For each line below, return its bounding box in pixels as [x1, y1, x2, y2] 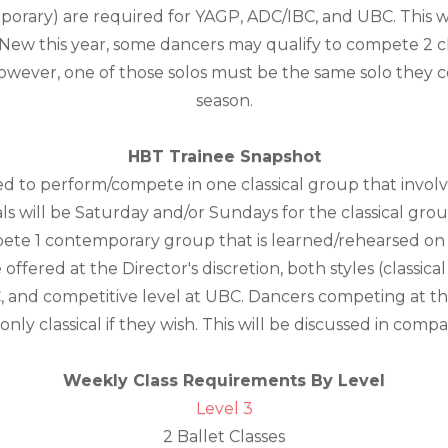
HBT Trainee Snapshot [127, 147, 321, 166]
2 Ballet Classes [163, 427, 285, 446]
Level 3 [195, 399, 253, 418]
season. [195, 91, 253, 110]
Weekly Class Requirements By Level [63, 371, 385, 390]
